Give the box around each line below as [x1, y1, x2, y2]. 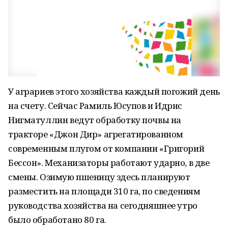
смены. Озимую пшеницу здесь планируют [8, 171, 190, 183]
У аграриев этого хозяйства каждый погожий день [8, 85, 220, 97]
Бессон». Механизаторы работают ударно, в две [8, 157, 210, 168]
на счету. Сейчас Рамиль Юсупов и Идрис [8, 100, 183, 111]
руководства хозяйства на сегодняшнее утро [8, 199, 197, 211]
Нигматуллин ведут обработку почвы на [8, 114, 181, 126]
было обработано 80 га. [8, 214, 106, 225]
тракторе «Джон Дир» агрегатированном [8, 128, 183, 140]
